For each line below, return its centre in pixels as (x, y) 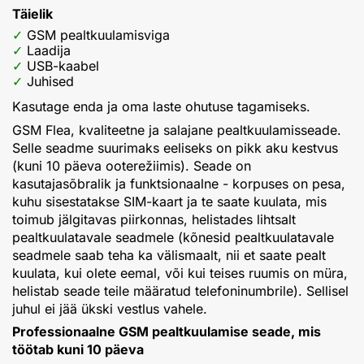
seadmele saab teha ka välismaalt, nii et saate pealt (169, 255)
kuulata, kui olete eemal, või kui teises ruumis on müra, (180, 273)
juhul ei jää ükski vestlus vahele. (110, 308)
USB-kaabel (63, 66)
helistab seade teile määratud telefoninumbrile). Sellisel (180, 290)
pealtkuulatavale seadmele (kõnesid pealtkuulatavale (173, 237)
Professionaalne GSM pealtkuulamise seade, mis (167, 332)
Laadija (49, 51)
